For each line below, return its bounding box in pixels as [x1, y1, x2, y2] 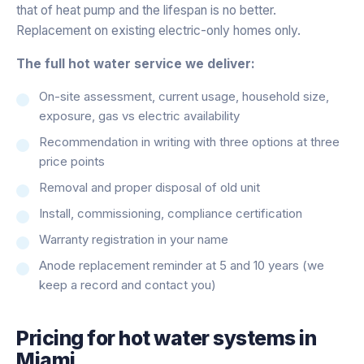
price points [39, 153, 105, 169]
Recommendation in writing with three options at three [39, 133, 340, 149]
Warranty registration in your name [39, 231, 228, 247]
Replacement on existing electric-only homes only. [16, 22, 301, 38]
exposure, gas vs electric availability [39, 107, 240, 123]
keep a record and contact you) [39, 276, 216, 292]
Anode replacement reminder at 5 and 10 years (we [39, 257, 324, 273]
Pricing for [16, 325, 119, 350]
